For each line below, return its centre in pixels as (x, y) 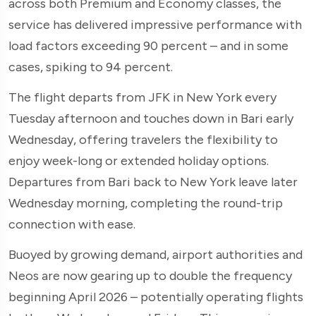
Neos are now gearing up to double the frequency (150, 275)
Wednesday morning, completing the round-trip (146, 203)
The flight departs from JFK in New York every (142, 97)
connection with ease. (72, 224)
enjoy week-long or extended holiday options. (139, 160)
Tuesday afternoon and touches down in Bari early (151, 118)
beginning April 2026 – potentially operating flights (156, 297)
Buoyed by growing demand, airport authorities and (156, 254)
